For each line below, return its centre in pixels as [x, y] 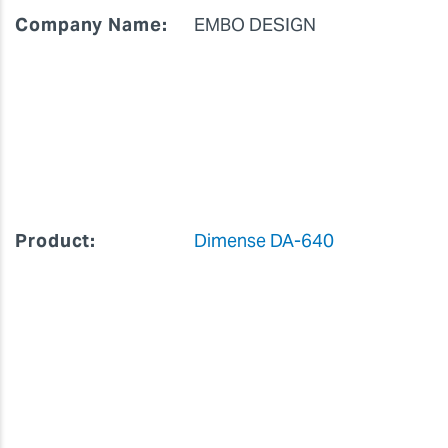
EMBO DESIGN [257, 24]
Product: [56, 240]
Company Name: [91, 24]
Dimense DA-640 [264, 240]
